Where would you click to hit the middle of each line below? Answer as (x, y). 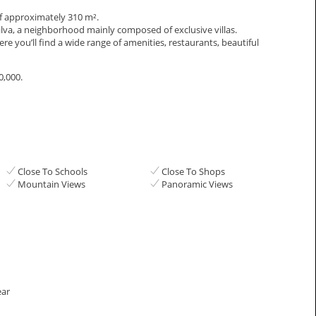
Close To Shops (193, 171)
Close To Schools (53, 171)
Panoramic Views (197, 184)
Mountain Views (52, 184)
